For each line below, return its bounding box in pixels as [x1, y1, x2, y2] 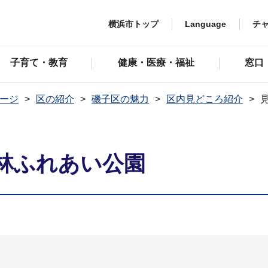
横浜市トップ [108, 19, 159, 29]
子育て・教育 [10, 57, 68, 68]
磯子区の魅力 [92, 94, 149, 104]
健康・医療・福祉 [117, 57, 194, 68]
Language [185, 19, 226, 29]
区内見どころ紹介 [166, 94, 243, 104]
